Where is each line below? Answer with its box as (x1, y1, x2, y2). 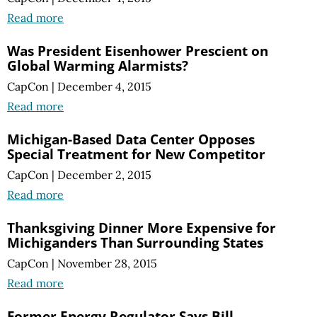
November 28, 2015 (57, 256, 157, 271)
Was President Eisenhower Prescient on (7, 40, 268, 60)
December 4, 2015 (57, 79, 151, 93)
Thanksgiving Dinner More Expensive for (7, 218, 276, 238)
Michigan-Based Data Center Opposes (7, 129, 255, 149)
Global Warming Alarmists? (7, 55, 188, 75)
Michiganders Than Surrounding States (7, 233, 263, 253)
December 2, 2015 (57, 168, 151, 183)
